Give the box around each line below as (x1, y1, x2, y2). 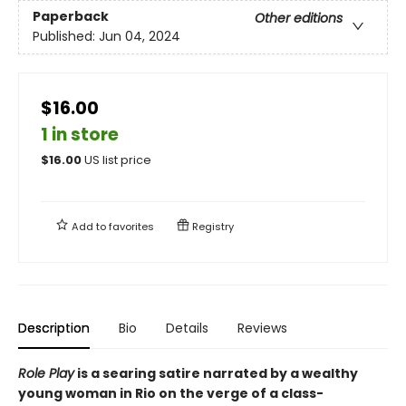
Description (18, 318, 90, 337)
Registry (189, 218, 234, 234)
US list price (84, 151, 151, 168)
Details (166, 318, 208, 337)
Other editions (255, 8, 343, 27)
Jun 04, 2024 (99, 26, 180, 45)
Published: (33, 26, 99, 45)
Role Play (18, 363, 74, 382)
